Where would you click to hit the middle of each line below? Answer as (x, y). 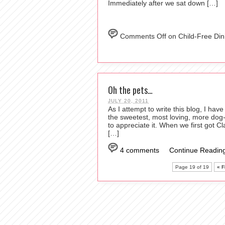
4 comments (140, 150)
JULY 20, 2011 (128, 100)
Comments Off (143, 36)
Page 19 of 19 (192, 167)
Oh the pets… (130, 90)
